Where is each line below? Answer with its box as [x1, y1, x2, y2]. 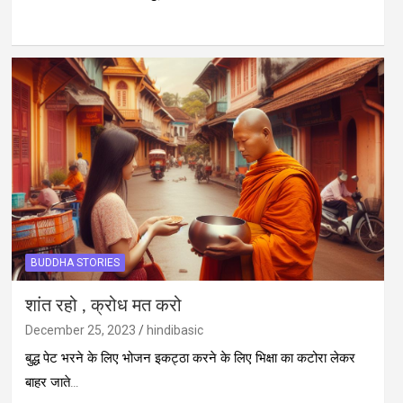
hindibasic [146, 323, 203, 338]
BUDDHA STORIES [30, 256, 120, 270]
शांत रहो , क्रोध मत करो [24, 297, 182, 316]
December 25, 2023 [24, 323, 136, 338]
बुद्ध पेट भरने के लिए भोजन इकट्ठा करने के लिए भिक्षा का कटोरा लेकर [24, 350, 355, 367]
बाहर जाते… [24, 374, 79, 391]
